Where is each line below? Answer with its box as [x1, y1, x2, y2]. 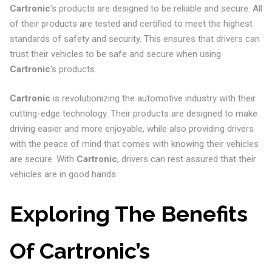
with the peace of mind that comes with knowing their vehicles [9, 138, 259, 149]
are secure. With [9, 153, 76, 165]
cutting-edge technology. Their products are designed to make [9, 107, 257, 119]
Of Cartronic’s [9, 238, 150, 263]
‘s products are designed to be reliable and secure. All [50, 3, 262, 14]
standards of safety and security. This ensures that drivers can [9, 33, 260, 44]
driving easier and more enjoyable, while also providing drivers [9, 123, 254, 134]
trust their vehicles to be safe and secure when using [9, 49, 221, 59]
